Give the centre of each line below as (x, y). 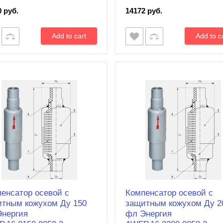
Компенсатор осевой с (169, 193)
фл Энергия (149, 214)
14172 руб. (144, 10)
